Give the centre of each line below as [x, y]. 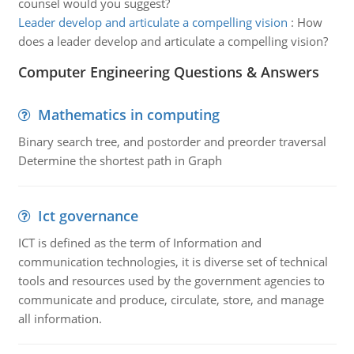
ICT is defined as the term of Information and [139, 243]
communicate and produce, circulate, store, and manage [171, 299]
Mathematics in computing [128, 115]
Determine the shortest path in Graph [120, 160]
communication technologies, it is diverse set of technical [173, 262]
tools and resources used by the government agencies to [171, 281]
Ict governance [88, 216]
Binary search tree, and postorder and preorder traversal [172, 141]
